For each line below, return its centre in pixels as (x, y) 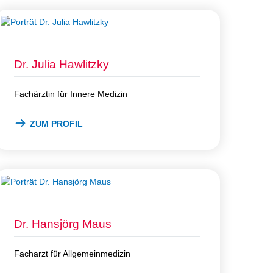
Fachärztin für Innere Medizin (71, 94)
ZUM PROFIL (56, 123)
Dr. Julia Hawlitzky (62, 64)
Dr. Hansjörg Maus (63, 224)
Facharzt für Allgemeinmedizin (72, 253)
